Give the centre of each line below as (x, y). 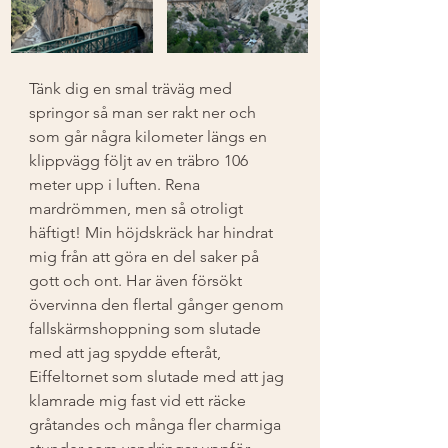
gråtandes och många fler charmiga (157, 424)
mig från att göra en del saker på (146, 256)
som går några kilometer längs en (150, 136)
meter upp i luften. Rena (116, 184)
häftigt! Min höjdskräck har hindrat (153, 232)
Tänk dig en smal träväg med (132, 88)
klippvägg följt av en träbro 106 (140, 160)
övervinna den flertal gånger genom (158, 304)
